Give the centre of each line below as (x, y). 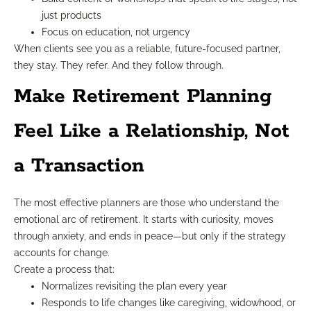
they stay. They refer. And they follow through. (119, 65)
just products (72, 15)
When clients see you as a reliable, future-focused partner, (147, 48)
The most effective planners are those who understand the (146, 202)
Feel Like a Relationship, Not (152, 131)
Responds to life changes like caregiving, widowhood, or (169, 302)
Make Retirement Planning (143, 96)
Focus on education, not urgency (116, 32)
